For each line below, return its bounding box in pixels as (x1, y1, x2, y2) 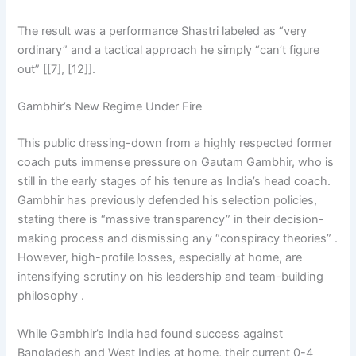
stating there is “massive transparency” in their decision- (17, 212, 325, 227)
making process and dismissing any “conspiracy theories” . (17, 231, 339, 246)
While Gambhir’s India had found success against (17, 326, 284, 341)
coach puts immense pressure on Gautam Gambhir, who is (17, 155, 335, 170)
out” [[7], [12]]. (17, 61, 96, 76)
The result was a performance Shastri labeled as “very (17, 23, 308, 38)
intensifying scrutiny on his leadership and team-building (17, 269, 324, 284)
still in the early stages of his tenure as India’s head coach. (17, 174, 331, 189)
